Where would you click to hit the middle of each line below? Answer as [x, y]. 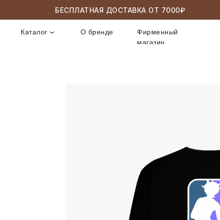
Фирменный [150, 30]
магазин [144, 40]
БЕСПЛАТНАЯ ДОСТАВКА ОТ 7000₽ [115, 10]
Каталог [32, 30]
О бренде [92, 30]
